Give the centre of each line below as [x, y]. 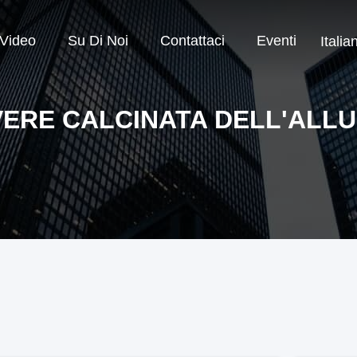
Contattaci [192, 41]
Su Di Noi [98, 41]
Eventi [277, 41]
